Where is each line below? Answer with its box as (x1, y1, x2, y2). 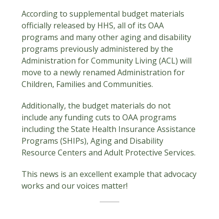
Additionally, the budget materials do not (22, 100, 171, 111)
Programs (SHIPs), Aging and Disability (22, 135, 163, 146)
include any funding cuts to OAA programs (22, 112, 176, 123)
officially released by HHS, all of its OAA (22, 20, 164, 31)
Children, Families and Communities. (22, 79, 153, 89)
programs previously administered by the (22, 44, 173, 54)
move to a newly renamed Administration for (22, 67, 185, 78)
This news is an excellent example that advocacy (22, 169, 197, 179)
